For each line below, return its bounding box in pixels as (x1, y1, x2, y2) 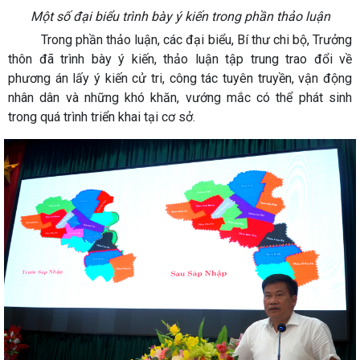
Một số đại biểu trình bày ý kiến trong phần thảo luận (30, 9, 330, 24)
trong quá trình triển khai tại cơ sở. (8, 109, 195, 125)
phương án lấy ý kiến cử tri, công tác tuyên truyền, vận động (8, 71, 352, 86)
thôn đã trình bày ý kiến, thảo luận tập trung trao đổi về (8, 51, 352, 67)
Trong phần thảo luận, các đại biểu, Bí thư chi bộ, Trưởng (8, 32, 352, 47)
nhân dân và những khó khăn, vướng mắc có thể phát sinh (8, 90, 352, 105)
